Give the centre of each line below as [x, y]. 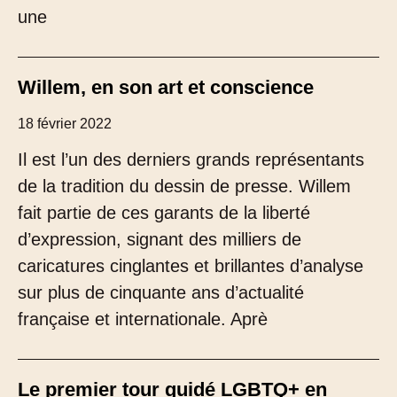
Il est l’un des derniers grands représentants [191, 160]
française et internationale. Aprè [143, 319]
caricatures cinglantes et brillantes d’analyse [191, 266]
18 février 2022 [65, 124]
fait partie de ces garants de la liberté [164, 213]
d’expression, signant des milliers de [160, 239]
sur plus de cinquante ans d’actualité [161, 292]
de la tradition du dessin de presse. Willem [184, 186]
